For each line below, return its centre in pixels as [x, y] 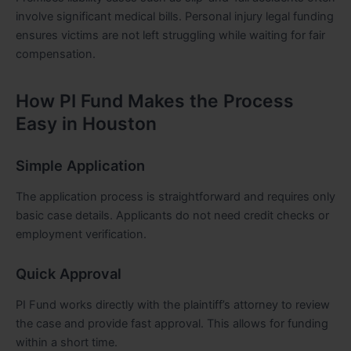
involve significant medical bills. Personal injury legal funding [175, 16]
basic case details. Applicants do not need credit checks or [172, 215]
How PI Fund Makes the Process [155, 101]
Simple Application [80, 166]
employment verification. [81, 234]
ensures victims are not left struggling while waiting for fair [170, 35]
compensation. [56, 54]
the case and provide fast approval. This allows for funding [172, 323]
